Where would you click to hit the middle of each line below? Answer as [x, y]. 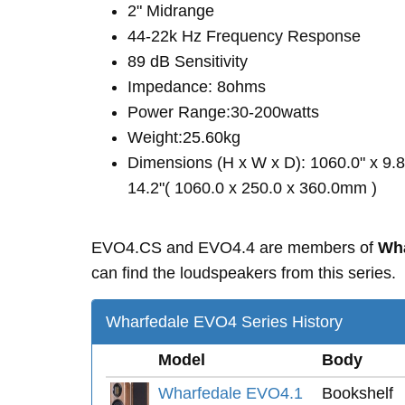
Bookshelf [358, 393]
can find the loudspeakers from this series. [244, 273]
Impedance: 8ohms [197, 87]
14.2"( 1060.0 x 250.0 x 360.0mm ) [252, 188]
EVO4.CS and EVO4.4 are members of [235, 248]
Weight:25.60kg [184, 137]
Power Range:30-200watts [223, 112]
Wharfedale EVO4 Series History [224, 322]
